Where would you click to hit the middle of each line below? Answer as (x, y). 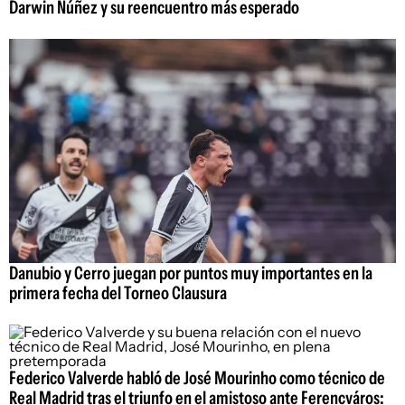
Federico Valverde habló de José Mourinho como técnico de (197, 378)
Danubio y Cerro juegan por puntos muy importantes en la (191, 273)
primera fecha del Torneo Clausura (118, 293)
